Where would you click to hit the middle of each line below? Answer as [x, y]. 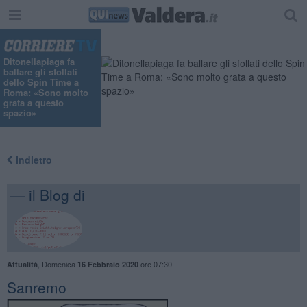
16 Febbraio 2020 [108, 264]
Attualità [22, 264]
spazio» [20, 113]
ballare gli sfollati [40, 72]
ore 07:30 [155, 263]
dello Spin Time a [41, 82]
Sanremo [36, 287]
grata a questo [34, 103]
